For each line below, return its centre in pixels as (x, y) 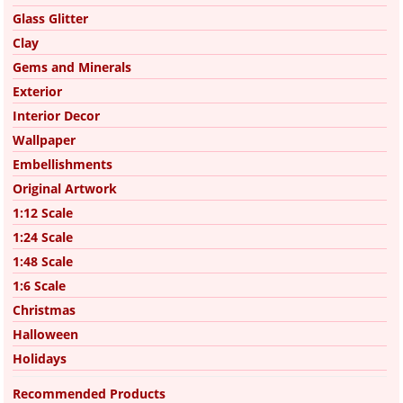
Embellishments (63, 164)
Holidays (40, 358)
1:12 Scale (43, 212)
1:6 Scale (39, 285)
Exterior (37, 91)
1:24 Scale (43, 237)
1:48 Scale (43, 261)
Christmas (44, 309)
